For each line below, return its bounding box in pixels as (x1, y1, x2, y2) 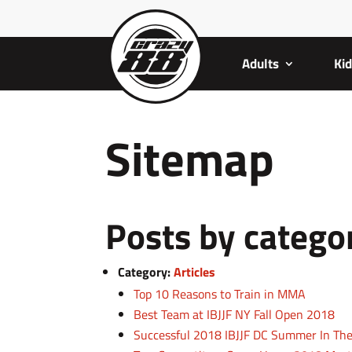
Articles (174, 262, 216, 281)
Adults (241, 53, 279, 74)
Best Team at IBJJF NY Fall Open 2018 (134, 305, 335, 324)
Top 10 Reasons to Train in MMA (134, 284, 306, 303)
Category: (118, 262, 174, 281)
